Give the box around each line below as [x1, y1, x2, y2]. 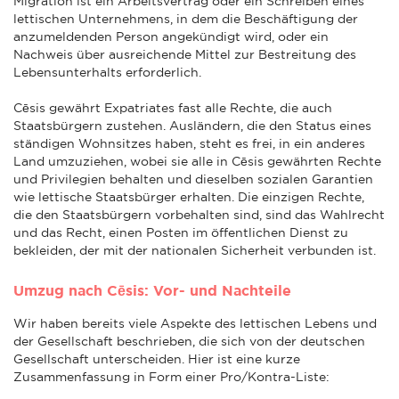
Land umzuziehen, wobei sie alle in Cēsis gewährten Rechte [13, 153, 381, 168]
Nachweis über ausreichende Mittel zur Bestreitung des [13, 46, 356, 61]
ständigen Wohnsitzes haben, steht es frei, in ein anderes [13, 135, 365, 151]
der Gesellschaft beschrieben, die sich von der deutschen [13, 333, 365, 348]
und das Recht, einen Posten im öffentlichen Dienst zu [13, 224, 348, 240]
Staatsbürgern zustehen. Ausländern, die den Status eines [13, 118, 371, 133]
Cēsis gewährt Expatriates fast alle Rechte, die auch [13, 100, 332, 115]
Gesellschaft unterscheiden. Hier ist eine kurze [13, 351, 300, 366]
